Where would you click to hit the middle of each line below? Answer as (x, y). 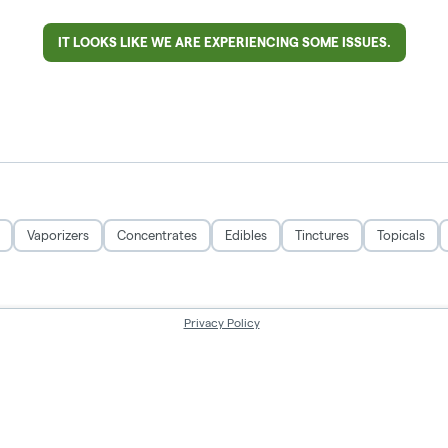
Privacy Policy (221, 323)
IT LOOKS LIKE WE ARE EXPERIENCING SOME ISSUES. (224, 41)
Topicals (401, 234)
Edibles (246, 234)
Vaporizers (58, 234)
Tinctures (322, 234)
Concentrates (157, 234)
